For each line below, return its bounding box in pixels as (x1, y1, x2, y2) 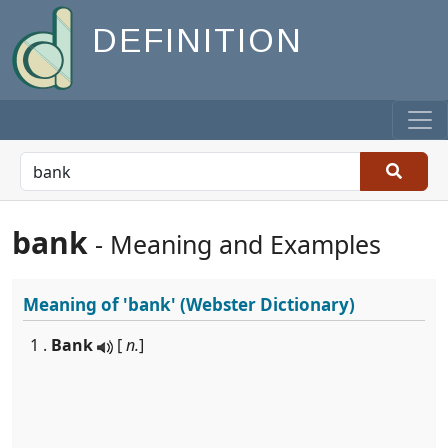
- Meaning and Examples (88, 227, 381, 261)
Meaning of (23, 293, 123, 316)
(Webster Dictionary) (176, 293, 355, 316)
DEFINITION (92, 22, 303, 60)
